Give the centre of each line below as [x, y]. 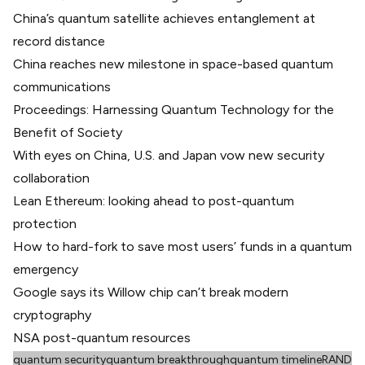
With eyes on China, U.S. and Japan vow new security [169, 155]
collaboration [51, 178]
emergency [46, 269]
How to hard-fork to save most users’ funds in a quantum [182, 246]
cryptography [52, 314]
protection [45, 223]
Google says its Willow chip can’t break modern [151, 292]
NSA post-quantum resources [102, 337]
